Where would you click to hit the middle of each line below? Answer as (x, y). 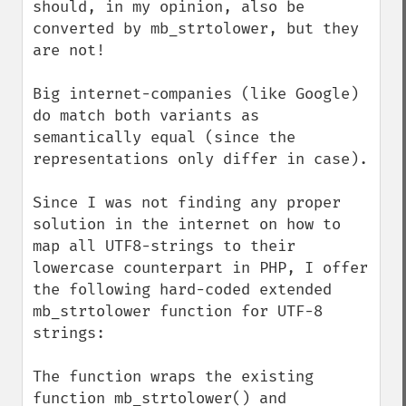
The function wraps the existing (173, 377)
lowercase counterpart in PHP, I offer (200, 268)
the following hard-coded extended (182, 290)
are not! (69, 50)
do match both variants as (146, 116)
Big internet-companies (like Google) (196, 94)
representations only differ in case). (200, 159)
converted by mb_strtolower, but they (196, 29)
